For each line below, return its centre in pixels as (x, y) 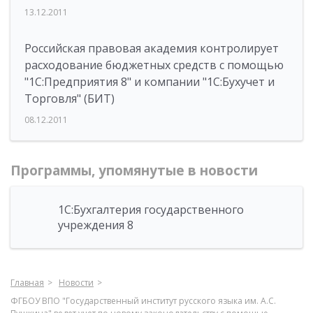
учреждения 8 (96, 225)
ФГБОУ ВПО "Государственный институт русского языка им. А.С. (143, 301)
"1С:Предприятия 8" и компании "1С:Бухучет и (150, 82)
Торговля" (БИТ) (70, 99)
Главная (27, 283)
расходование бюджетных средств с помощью (154, 65)
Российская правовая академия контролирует (152, 48)
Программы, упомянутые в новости (134, 170)
